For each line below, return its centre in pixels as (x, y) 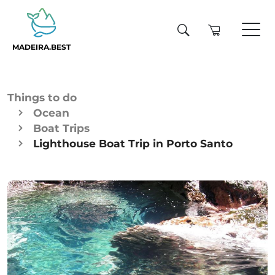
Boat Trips (61, 128)
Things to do (42, 97)
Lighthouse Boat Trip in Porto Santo (133, 143)
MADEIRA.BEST (41, 47)
